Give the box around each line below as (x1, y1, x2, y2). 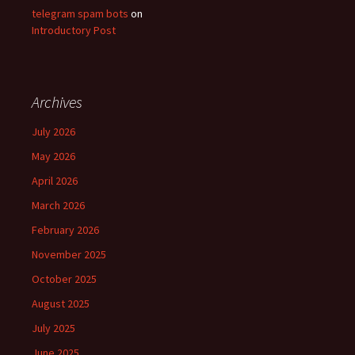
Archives (32, 92, 82, 112)
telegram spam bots (32, 6, 128, 21)
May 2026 (32, 149, 75, 163)
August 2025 (32, 296, 90, 311)
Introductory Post (32, 23, 116, 37)
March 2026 (32, 198, 85, 212)
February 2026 (32, 223, 99, 237)
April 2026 (32, 174, 78, 188)
